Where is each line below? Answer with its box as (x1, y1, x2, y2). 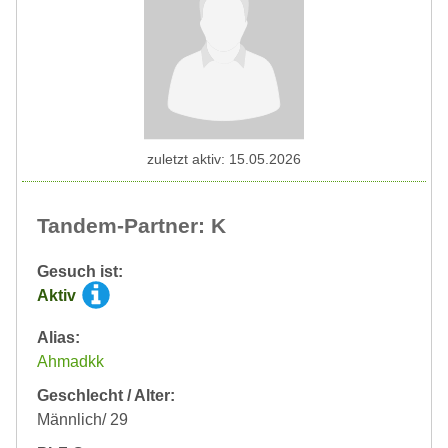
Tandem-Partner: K (37, 214, 226, 238)
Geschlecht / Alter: (37, 387, 175, 405)
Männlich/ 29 (37, 411, 128, 429)
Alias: (37, 329, 80, 347)
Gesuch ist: (37, 263, 123, 281)
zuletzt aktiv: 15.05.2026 (147, 151, 301, 168)
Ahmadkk (37, 353, 104, 371)
